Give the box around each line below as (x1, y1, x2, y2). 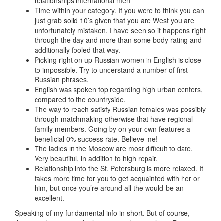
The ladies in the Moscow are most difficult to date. (35, 144, 193, 154)
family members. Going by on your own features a (35, 124, 190, 134)
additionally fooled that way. (35, 45, 120, 55)
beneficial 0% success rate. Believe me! (35, 134, 158, 144)
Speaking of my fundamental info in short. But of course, (15, 208, 190, 218)
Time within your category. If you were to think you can (35, 5, 204, 16)
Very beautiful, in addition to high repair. (35, 153, 158, 164)
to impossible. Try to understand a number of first (35, 65, 188, 75)
